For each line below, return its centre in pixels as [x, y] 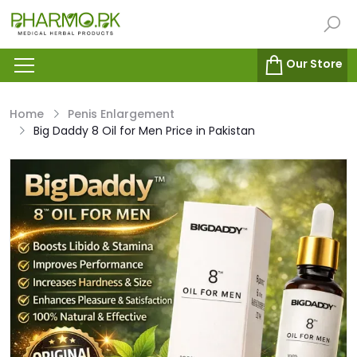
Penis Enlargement [121, 114]
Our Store [314, 64]
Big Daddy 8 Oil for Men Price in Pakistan [144, 131]
